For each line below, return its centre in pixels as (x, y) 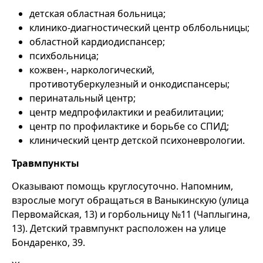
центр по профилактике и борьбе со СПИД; (129, 127)
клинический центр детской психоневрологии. (137, 141)
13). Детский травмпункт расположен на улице (119, 229)
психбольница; (64, 56)
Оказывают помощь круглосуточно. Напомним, (122, 186)
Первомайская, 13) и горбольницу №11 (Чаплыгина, (131, 215)
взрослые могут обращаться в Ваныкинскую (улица (130, 200)
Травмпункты (45, 163)
